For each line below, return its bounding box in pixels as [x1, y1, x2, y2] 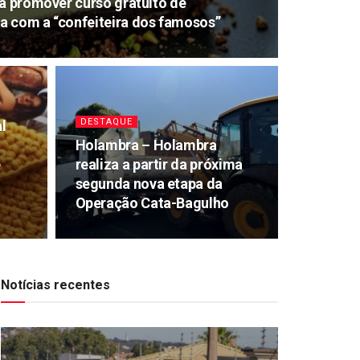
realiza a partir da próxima [75, 156, 243, 173]
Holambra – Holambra [75, 137, 217, 153]
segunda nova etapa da [75, 175, 223, 192]
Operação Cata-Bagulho [75, 194, 229, 211]
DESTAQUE [80, 117, 133, 127]
